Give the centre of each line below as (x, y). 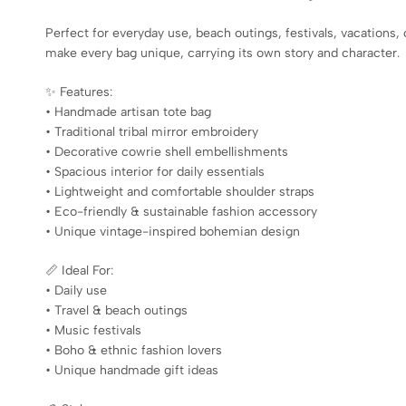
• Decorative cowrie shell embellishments (167, 151)
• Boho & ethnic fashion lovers (134, 350)
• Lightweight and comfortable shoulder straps (180, 191)
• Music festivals (93, 330)
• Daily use (76, 290)
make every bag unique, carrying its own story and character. (222, 53)
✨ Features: (79, 92)
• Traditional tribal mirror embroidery (152, 131)
